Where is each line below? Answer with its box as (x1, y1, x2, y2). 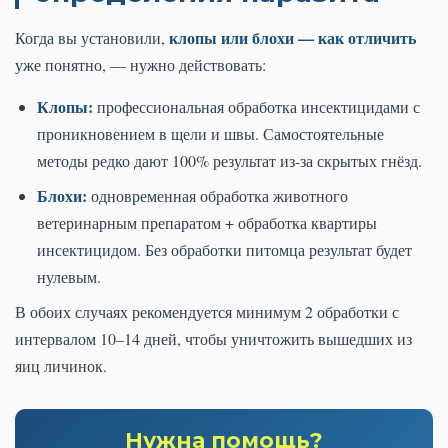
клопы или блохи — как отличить (169, 25, 416, 49)
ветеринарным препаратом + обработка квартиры (37, 211, 377, 233)
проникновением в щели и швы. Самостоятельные (37, 122, 384, 144)
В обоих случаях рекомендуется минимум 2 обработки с (15, 300, 399, 322)
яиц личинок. (15, 354, 107, 376)
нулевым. (37, 265, 101, 287)
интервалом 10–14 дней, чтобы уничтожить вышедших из (15, 327, 412, 349)
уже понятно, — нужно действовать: (15, 53, 266, 75)
